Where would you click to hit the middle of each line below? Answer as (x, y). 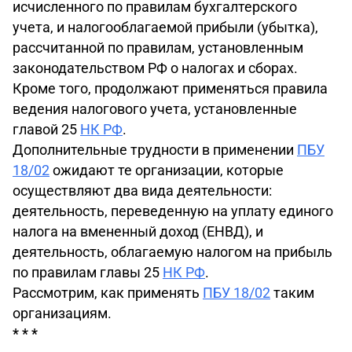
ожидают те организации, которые (167, 170)
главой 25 (46, 129)
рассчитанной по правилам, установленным (158, 48)
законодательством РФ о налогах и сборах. (155, 68)
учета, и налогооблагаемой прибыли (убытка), (165, 27)
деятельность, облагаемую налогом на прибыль (172, 252)
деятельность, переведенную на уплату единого (173, 211)
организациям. (62, 313)
